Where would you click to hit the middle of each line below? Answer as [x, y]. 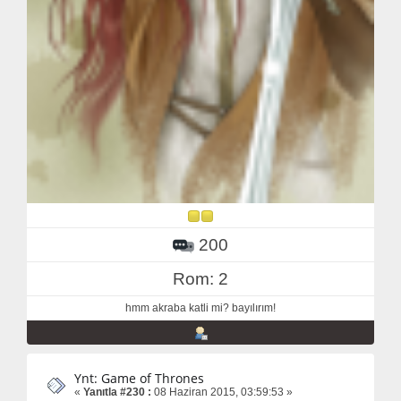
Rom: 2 [200, 279]
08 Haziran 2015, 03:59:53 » [222, 392]
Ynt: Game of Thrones [139, 379]
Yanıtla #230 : [117, 392]
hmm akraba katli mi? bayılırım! [200, 308]
